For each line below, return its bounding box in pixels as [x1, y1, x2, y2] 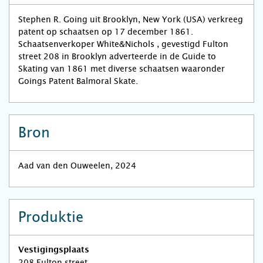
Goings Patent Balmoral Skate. [18, 76, 138, 86]
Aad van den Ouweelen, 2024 [18, 161, 136, 170]
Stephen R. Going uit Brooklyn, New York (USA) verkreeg [18, 15, 243, 24]
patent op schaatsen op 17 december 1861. [18, 27, 193, 36]
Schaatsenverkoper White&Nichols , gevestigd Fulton [18, 39, 228, 49]
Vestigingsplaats [18, 246, 89, 254]
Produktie [18, 209, 83, 225]
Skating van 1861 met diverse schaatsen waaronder [18, 64, 225, 73]
